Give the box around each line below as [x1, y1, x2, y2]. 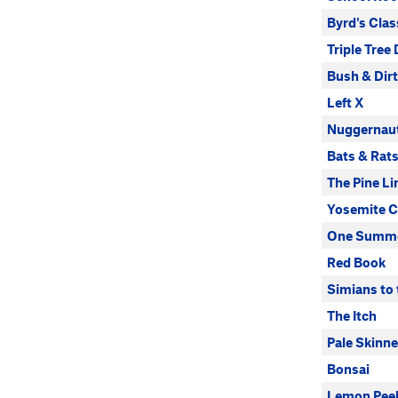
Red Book [327, 254, 386, 270]
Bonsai [327, 361, 370, 377]
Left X [327, 94, 364, 110]
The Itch [327, 307, 377, 323]
